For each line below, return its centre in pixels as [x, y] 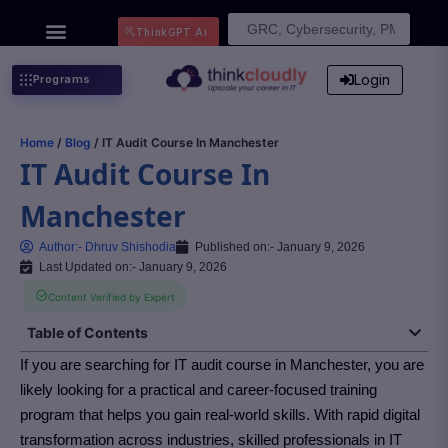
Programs [61, 79]
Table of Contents [87, 332]
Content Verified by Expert [111, 297]
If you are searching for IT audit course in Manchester [193, 364]
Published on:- [234, 247]
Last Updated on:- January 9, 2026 [133, 267]
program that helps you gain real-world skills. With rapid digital [220, 414]
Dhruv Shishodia [129, 247]
